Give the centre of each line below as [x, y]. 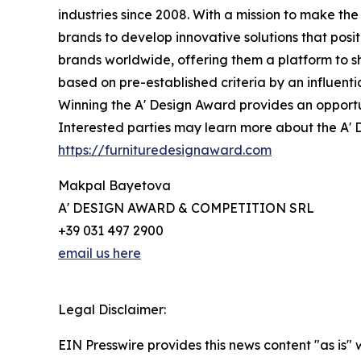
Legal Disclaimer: [112, 309]
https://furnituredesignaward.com [165, 149]
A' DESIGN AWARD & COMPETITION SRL [186, 207]
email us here [100, 253]
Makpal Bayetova [114, 185]
